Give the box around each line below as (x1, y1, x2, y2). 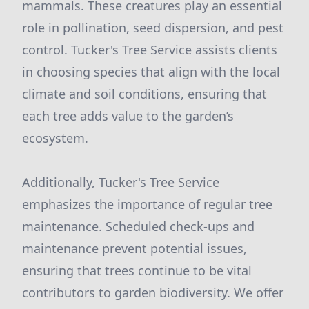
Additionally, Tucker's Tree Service (22, 174, 219, 190)
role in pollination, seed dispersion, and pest (22, 19, 283, 36)
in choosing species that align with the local (22, 63, 280, 80)
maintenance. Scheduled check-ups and (22, 218, 255, 235)
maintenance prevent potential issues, (22, 240, 247, 257)
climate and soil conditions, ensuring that (22, 86, 267, 102)
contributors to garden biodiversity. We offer (22, 284, 283, 301)
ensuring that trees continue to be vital (22, 262, 252, 279)
